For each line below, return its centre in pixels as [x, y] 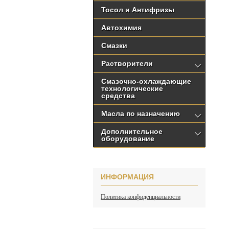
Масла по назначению [141, 113]
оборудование [128, 139]
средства [118, 96]
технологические [132, 88]
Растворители [127, 63]
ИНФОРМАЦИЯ [127, 177]
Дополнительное [132, 131]
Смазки [114, 45]
